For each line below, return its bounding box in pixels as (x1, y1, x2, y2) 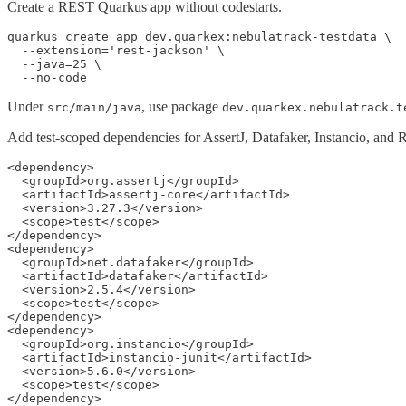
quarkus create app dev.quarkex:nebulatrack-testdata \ (7, 29, 391, 43)
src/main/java (47, 100, 141, 114)
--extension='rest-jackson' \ (7, 43, 225, 57)
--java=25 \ (7, 56, 101, 71)
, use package (141, 98, 222, 114)
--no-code (7, 70, 87, 84)
